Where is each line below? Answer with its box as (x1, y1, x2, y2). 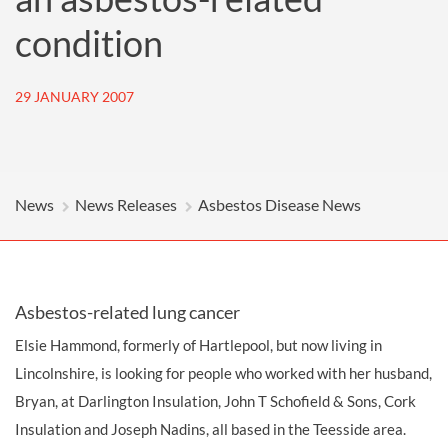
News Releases (75, 195, 177, 214)
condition (15, 21, 163, 65)
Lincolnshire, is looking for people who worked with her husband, (15, 364, 432, 382)
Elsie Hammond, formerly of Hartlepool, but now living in (15, 336, 382, 354)
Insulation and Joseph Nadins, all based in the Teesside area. (15, 420, 406, 438)
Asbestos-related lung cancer (15, 301, 240, 323)
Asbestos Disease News (198, 195, 361, 214)
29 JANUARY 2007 (15, 88, 134, 105)
